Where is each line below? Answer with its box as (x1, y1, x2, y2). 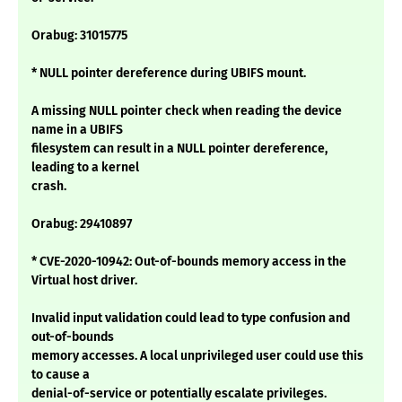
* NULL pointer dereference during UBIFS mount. (31, 66, 306, 82)
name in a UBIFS (31, 122, 123, 138)
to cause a (31, 367, 90, 383)
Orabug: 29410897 (31, 216, 132, 232)
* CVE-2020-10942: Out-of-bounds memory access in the (31, 254, 346, 270)
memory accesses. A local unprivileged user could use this (31, 348, 363, 364)
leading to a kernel (31, 160, 139, 176)
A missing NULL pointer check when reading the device (31, 103, 342, 119)
